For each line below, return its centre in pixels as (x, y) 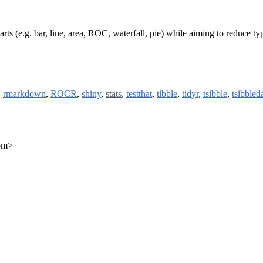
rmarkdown (24, 94)
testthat (139, 94)
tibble (167, 94)
